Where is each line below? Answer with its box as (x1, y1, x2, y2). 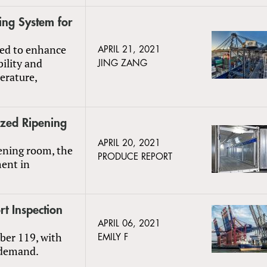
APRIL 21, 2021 (98, 45, 160, 54)
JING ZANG (98, 58, 147, 68)
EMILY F (98, 232, 128, 242)
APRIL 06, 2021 (98, 219, 160, 228)
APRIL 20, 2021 (98, 138, 160, 148)
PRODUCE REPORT (98, 152, 172, 162)
